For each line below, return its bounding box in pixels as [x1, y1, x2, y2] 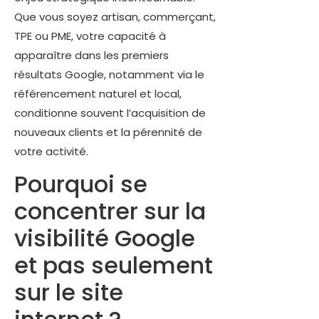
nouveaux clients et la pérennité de [14, 124, 202, 140]
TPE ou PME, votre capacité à [14, 28, 166, 43]
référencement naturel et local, [14, 85, 182, 101]
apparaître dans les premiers [14, 47, 169, 63]
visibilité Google [14, 221, 195, 254]
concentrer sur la [14, 194, 206, 227]
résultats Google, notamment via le [14, 66, 204, 82]
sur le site [14, 276, 123, 308]
